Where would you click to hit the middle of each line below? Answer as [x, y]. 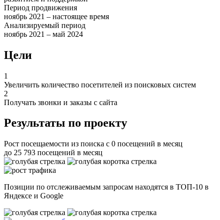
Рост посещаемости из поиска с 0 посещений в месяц [93, 144]
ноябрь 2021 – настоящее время [56, 16]
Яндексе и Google [34, 196]
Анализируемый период [45, 25]
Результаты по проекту [66, 123]
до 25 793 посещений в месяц [53, 153]
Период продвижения [41, 7]
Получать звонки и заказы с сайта [61, 102]
